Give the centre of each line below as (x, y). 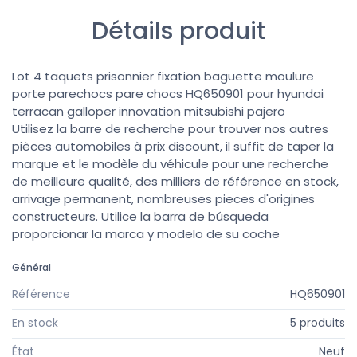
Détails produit (178, 31)
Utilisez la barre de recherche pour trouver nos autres (170, 128)
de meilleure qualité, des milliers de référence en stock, (175, 181)
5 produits (318, 322)
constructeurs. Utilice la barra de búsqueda (140, 216)
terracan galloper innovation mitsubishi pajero (149, 111)
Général (31, 267)
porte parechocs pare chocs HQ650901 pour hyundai (168, 93)
